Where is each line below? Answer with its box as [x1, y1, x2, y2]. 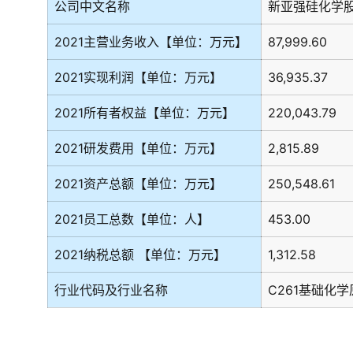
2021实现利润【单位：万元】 [54, 69, 222, 85]
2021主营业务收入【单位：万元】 [54, 34, 247, 50]
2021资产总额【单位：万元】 [54, 176, 222, 191]
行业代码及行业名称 [54, 282, 168, 298]
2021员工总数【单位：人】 [54, 211, 210, 227]
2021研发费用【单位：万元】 [54, 140, 222, 156]
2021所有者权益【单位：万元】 [54, 105, 235, 121]
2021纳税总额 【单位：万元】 [54, 247, 226, 262]
